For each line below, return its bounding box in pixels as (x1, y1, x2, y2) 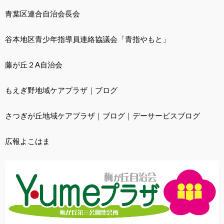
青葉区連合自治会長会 (5, 9, 80, 18)
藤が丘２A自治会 (5, 60, 62, 69)
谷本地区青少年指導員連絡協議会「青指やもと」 (5, 35, 170, 44)
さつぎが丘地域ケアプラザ (5, 111, 95, 120)
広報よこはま (5, 137, 50, 146)
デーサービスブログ (132, 111, 200, 120)
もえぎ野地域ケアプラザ (5, 86, 87, 95)
